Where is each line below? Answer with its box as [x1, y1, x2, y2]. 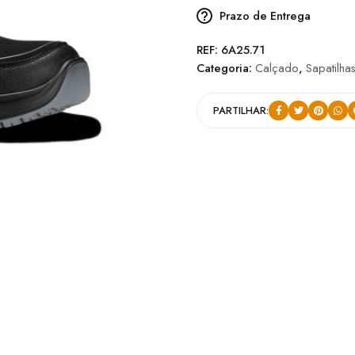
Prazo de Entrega [219, 7, 311, 24]
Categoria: [197, 59, 255, 76]
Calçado [255, 59, 299, 76]
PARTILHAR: [213, 103, 269, 118]
